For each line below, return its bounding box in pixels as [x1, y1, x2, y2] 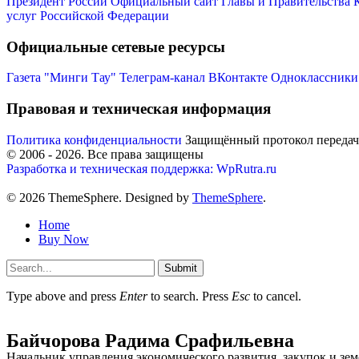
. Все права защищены [81, 147, 204, 161]
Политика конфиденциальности [6, 132, 182, 147]
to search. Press [147, 288, 232, 303]
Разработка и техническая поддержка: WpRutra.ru [6, 161, 276, 175]
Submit [164, 261, 197, 274]
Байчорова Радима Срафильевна [6, 329, 294, 351]
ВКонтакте [208, 71, 268, 85]
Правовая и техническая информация [6, 100, 271, 118]
